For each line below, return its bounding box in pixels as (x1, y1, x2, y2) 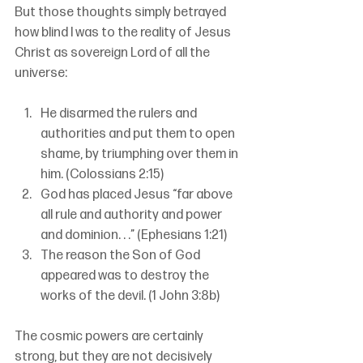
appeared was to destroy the (41, 268, 211, 284)
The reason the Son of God (41, 248, 203, 264)
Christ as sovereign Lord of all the (15, 45, 212, 62)
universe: (15, 66, 67, 82)
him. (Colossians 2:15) (41, 167, 164, 183)
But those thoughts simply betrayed (15, 5, 228, 21)
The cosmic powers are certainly (15, 329, 206, 345)
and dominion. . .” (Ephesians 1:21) (41, 228, 227, 244)
